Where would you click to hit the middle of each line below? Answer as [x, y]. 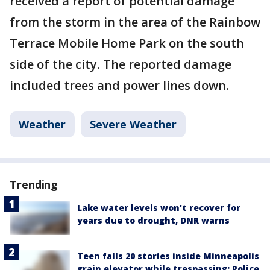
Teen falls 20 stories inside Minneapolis [168, 256]
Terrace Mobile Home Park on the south [127, 43]
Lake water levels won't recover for [159, 208]
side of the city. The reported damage [121, 64]
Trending [34, 185]
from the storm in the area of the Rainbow [135, 22]
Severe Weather [133, 124]
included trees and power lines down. [119, 86]
